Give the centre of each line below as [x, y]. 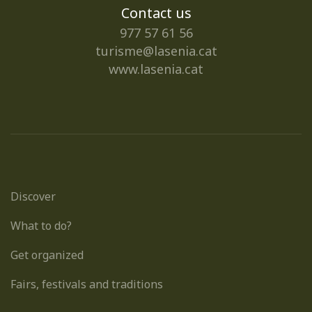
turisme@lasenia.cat [156, 51]
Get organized [47, 255]
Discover [33, 196]
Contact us [156, 13]
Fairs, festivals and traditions [87, 284]
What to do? [41, 226]
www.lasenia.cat [156, 69]
